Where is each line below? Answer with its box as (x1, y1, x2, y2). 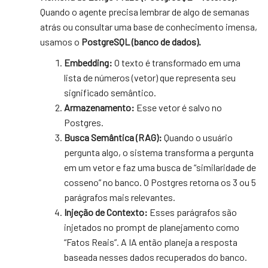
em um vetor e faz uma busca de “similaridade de (64, 161, 257, 173)
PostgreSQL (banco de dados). (81, 35, 202, 47)
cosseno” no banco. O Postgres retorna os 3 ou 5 (64, 176, 257, 188)
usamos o (40, 35, 82, 47)
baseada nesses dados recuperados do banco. (64, 251, 248, 263)
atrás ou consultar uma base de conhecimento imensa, (40, 20, 258, 32)
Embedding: (64, 56, 113, 68)
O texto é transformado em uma (112, 56, 241, 68)
